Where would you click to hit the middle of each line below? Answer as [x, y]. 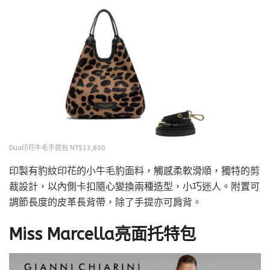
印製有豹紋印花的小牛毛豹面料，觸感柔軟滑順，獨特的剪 [134, 171]
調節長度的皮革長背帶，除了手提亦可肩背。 [105, 202]
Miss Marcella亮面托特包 [102, 234]
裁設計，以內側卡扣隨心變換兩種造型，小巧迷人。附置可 [134, 187]
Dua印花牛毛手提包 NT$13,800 [57, 148]
